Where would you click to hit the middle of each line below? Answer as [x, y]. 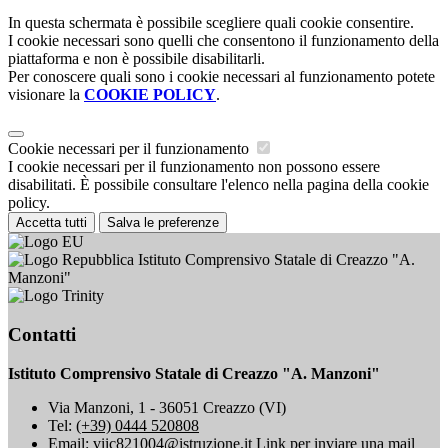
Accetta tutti [51, 223]
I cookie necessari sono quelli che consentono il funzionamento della [223, 41]
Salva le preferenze [163, 223]
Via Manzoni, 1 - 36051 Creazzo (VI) [167, 407]
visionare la [46, 95]
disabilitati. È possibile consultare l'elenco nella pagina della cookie [218, 185]
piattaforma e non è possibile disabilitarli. [136, 59]
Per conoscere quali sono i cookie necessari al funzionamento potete [221, 77]
